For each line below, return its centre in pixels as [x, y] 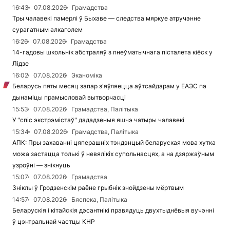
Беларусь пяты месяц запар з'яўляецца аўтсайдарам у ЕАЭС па [109, 86]
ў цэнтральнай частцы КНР [54, 221]
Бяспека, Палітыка [99, 199]
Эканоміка [87, 75]
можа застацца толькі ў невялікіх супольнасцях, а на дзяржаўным [113, 154]
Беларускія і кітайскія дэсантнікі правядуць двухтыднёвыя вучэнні [113, 210]
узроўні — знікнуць [41, 165]
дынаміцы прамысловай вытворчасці [69, 97]
